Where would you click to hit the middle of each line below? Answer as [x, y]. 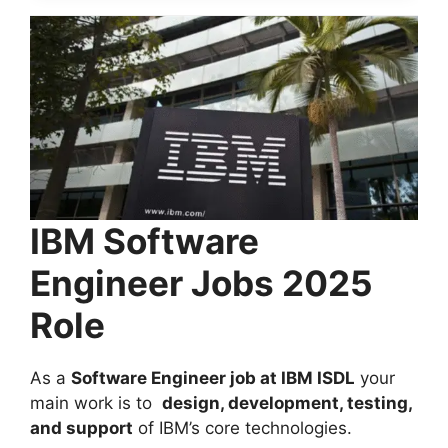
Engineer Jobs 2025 [201, 282]
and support [81, 427]
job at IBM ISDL [292, 377]
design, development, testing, [287, 402]
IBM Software [144, 240]
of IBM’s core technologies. [242, 427]
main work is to [96, 402]
